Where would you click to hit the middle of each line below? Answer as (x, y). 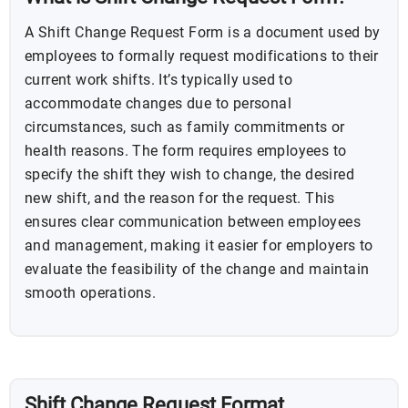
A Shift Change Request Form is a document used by (203, 33)
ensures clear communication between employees (193, 222)
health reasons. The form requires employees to (186, 151)
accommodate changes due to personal (158, 104)
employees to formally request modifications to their (202, 56)
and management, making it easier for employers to (199, 246)
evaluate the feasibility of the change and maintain (197, 270)
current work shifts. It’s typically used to (159, 80)
